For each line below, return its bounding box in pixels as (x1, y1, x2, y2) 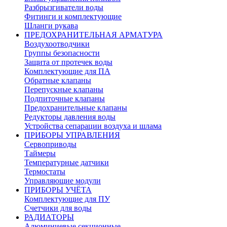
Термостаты (24, 167, 65, 176)
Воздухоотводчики (24, 40, 90, 48)
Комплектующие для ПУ (24, 195, 110, 203)
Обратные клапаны (24, 76, 91, 85)
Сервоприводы (24, 140, 77, 148)
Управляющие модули (24, 176, 101, 185)
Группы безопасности (24, 49, 100, 57)
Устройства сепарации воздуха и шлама (24, 122, 162, 130)
